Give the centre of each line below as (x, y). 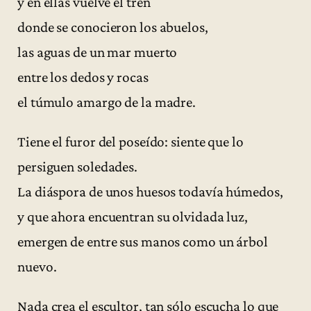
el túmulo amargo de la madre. (107, 102)
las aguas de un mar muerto (98, 52)
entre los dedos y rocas (83, 77)
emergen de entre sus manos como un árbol (143, 241)
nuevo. (37, 266)
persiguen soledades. (77, 166)
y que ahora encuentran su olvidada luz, (133, 216)
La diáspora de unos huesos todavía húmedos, (150, 191)
